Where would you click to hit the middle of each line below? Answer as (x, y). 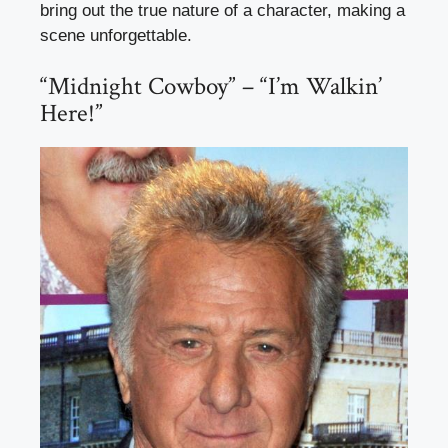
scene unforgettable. (116, 35)
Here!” (71, 114)
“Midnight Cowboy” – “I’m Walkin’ (211, 87)
